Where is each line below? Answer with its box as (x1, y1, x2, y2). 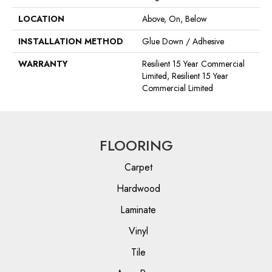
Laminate (120, 203, 156, 217)
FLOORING (99, 135, 173, 157)
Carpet (124, 160, 152, 175)
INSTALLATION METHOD (18, 35, 123, 48)
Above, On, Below (142, 13, 207, 25)
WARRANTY (18, 58, 68, 70)
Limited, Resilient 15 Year (142, 70, 228, 83)
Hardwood (116, 182, 160, 196)
